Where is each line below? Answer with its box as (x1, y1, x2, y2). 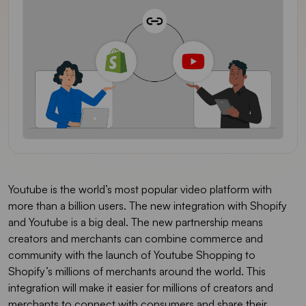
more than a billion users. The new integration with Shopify (8, 198, 287, 212)
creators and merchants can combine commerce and (8, 231, 263, 245)
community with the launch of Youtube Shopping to (8, 247, 255, 262)
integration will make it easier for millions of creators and (8, 280, 273, 294)
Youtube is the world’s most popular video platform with (8, 182, 272, 196)
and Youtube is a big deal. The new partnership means (8, 214, 263, 229)
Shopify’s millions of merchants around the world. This (8, 264, 266, 278)
